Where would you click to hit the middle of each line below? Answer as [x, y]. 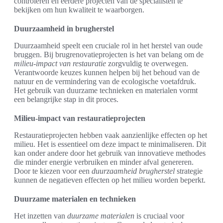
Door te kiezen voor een [53, 171]
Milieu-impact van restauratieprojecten [80, 118]
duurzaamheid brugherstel [133, 171]
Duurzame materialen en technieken [75, 199]
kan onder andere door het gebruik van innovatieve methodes [110, 153]
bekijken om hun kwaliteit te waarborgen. [79, 9]
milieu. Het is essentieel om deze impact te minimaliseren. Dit [110, 144]
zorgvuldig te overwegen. [147, 63]
